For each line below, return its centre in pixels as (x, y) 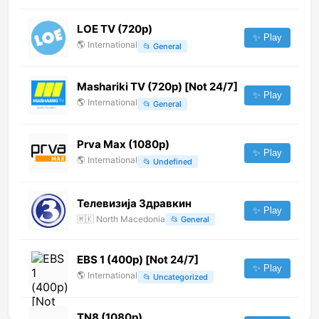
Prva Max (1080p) (123, 145)
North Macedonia (131, 219)
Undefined (173, 161)
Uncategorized (181, 277)
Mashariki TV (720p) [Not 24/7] (157, 87)
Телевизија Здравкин (134, 203)
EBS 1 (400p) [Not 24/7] (138, 260)
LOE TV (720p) (115, 29)
